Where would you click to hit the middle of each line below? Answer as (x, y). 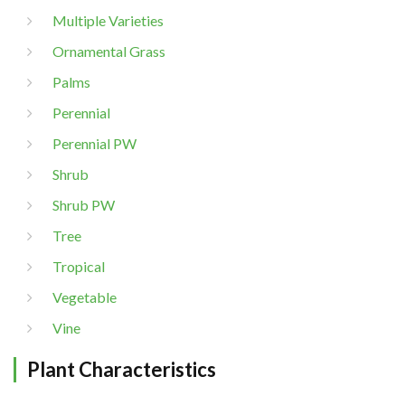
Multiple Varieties (108, 20)
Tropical (79, 266)
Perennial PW (94, 143)
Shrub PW (84, 205)
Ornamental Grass (109, 51)
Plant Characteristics (122, 369)
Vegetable (85, 297)
